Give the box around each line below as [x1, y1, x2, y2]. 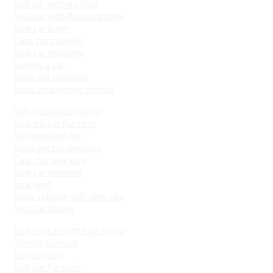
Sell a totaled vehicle [14, 104, 102, 117]
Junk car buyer [14, 21, 70, 34]
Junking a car [14, 58, 65, 71]
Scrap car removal [14, 70, 87, 83]
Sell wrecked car [14, 129, 80, 141]
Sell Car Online [14, 202, 74, 214]
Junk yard [14, 177, 51, 190]
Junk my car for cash [14, 116, 96, 129]
